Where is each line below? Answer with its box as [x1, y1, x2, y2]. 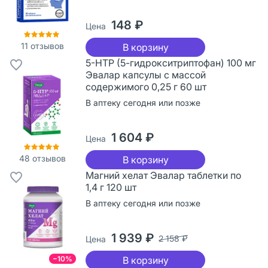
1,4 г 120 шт [86, 181, 136, 193]
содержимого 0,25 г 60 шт [86, 80, 206, 93]
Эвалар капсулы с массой [86, 68, 206, 81]
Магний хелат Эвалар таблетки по [86, 169, 241, 181]
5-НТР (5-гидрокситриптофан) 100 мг [86, 56, 256, 69]
